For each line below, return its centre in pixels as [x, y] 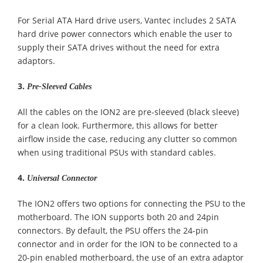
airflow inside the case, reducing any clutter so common [127, 139]
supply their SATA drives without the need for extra [119, 47]
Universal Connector [62, 178]
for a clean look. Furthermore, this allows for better [118, 125]
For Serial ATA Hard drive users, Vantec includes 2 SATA [127, 20]
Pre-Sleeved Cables [59, 87]
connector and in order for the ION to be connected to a [128, 244]
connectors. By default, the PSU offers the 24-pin [113, 230]
